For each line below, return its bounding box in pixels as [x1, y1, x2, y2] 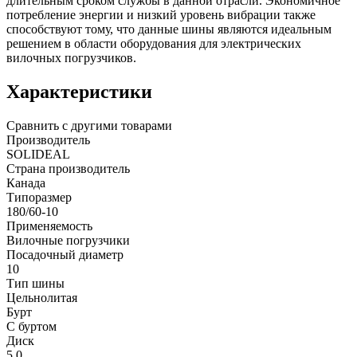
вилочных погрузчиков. [6, 50, 136, 65]
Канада [6, 175, 45, 190]
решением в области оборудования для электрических [6, 36, 301, 50]
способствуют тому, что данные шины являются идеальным [6, 22, 331, 36]
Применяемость [6, 218, 92, 233]
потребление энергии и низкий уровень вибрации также [6, 7, 316, 22]
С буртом [6, 319, 57, 333]
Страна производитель [6, 161, 130, 175]
